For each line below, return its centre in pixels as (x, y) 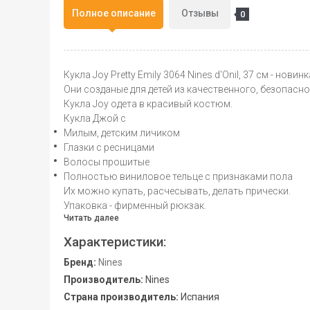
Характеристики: (115, 242)
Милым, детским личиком (122, 133)
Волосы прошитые (107, 162)
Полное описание (113, 13)
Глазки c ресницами (109, 147)
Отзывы (200, 13)
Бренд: (80, 262)
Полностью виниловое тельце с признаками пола (178, 176)
